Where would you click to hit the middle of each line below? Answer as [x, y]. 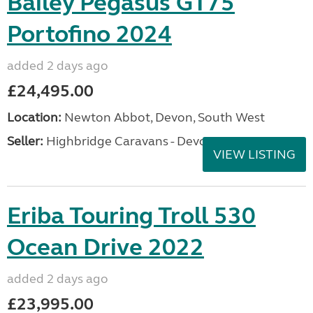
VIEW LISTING [254, 154]
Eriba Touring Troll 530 [131, 216]
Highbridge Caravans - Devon [129, 141]
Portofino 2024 [89, 34]
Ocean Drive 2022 [105, 247]
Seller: [25, 141]
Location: [34, 117]
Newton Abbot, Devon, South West [163, 117]
